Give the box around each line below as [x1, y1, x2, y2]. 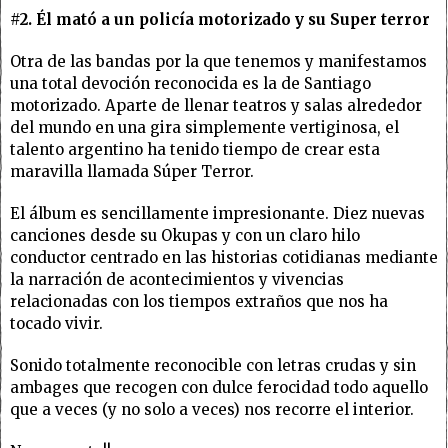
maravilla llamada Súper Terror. [10, 161, 254, 181]
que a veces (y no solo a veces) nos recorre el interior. [10, 399, 414, 419]
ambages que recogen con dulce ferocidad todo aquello [10, 377, 428, 397]
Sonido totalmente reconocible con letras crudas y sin [10, 355, 416, 375]
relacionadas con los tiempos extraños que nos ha [10, 291, 388, 311]
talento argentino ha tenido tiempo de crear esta [10, 139, 380, 159]
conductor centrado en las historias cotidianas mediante [10, 247, 438, 267]
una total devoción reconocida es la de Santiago [10, 73, 371, 93]
